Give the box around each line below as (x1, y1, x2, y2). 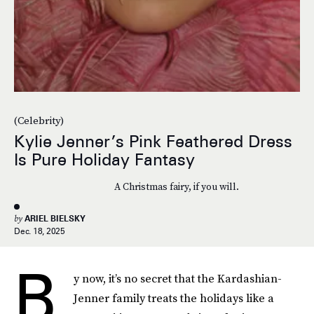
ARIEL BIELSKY (25, 213, 86, 224)
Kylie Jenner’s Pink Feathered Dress (14, 131, 292, 152)
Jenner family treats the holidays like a (74, 290, 274, 306)
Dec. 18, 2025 (14, 226, 65, 236)
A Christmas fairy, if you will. (114, 179, 239, 194)
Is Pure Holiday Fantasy (14, 149, 195, 170)
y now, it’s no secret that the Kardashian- (74, 271, 282, 286)
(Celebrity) (14, 113, 64, 128)
